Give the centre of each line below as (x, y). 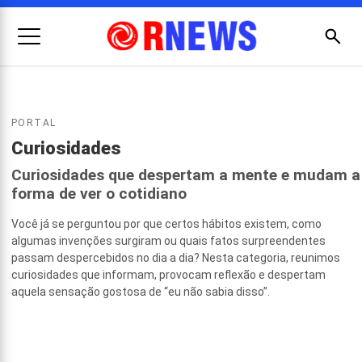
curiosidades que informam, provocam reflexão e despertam (168, 275)
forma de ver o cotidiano (99, 194)
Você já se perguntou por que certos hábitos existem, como (166, 224)
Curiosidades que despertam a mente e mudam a (186, 175)
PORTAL (34, 123)
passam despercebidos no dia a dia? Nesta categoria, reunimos (176, 258)
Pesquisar (74, 115)
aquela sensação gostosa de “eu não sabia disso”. (141, 292)
